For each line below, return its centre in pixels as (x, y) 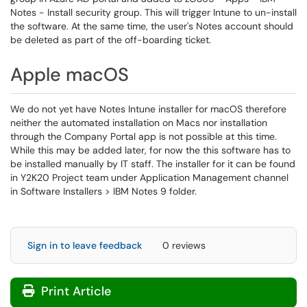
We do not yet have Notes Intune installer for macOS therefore (148, 109)
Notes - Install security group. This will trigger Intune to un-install (153, 12)
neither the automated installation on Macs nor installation (139, 123)
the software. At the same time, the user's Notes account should (152, 26)
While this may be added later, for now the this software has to (150, 150)
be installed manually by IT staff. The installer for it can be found (153, 164)
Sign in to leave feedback (85, 245)
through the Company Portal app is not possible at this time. (144, 136)
